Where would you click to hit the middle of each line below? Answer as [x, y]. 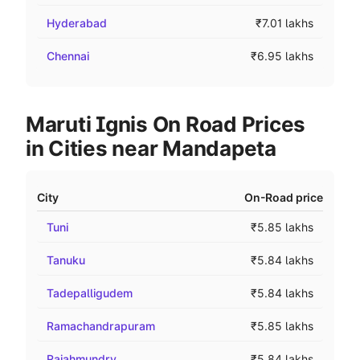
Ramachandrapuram [101, 326]
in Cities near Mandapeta [151, 148]
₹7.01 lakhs [284, 23]
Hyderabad [77, 23]
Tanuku [66, 260]
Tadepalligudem [90, 293]
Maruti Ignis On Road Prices [166, 124]
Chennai [68, 56]
